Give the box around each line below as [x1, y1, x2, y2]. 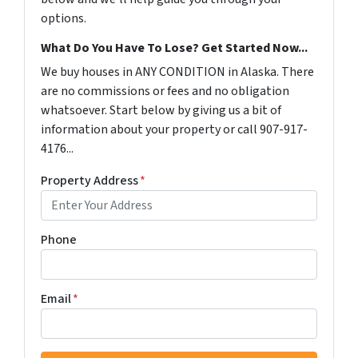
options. [41, 10, 86, 27]
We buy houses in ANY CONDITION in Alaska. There [41, 63, 314, 81]
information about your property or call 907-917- [41, 121, 308, 138]
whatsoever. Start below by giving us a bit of [41, 101, 281, 119]
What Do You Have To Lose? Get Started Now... [41, 39, 308, 57]
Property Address [41, 172, 138, 189]
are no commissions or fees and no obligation [41, 82, 289, 100]
